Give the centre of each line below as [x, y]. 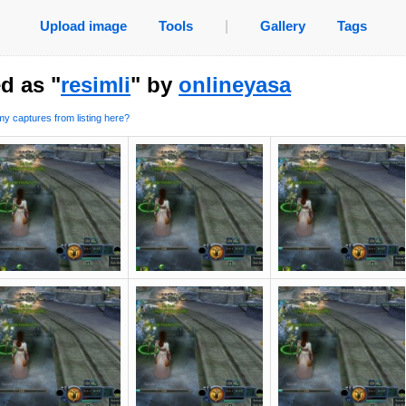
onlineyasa [235, 85]
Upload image [83, 26]
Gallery [282, 26]
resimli [96, 85]
